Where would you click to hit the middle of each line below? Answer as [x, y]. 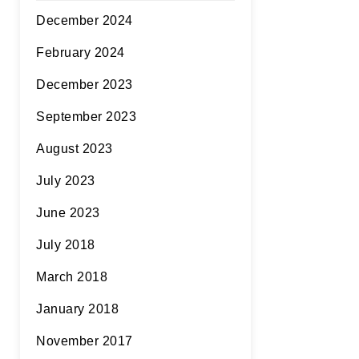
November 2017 [85, 341]
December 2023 [85, 85]
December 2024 [85, 20]
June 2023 [68, 213]
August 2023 [75, 149]
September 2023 [86, 117]
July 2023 [66, 181]
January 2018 [77, 309]
